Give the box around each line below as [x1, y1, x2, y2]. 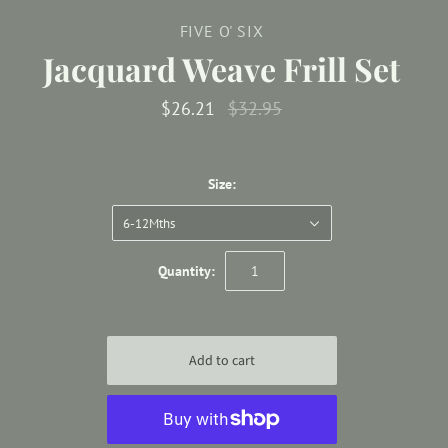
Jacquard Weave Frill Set [43, 46, 400, 90]
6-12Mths [122, 214, 175, 232]
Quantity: [158, 261, 215, 280]
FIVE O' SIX [179, 20, 264, 41]
